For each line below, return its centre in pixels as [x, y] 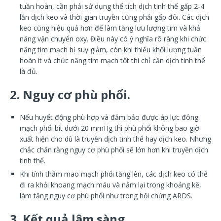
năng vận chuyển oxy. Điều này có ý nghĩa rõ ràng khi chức [113, 38]
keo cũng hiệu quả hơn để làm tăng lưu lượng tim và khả [110, 28]
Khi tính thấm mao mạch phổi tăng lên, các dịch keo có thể [114, 174]
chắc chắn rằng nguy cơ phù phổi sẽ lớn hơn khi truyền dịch [114, 149]
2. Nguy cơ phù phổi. [70, 94]
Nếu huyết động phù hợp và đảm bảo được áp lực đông [109, 117]
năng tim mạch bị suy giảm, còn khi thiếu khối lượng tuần [111, 49]
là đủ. [29, 71]
